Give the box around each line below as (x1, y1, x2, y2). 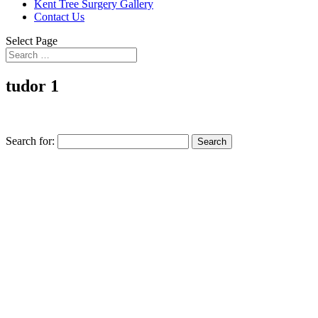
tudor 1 (6, 76, 59, 95)
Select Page (6, 35, 57, 47)
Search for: (6, 134, 55, 147)
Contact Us (34, 11, 84, 23)
